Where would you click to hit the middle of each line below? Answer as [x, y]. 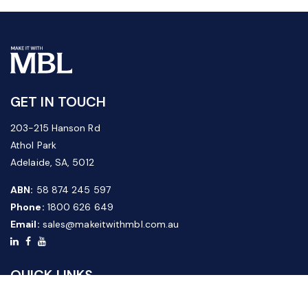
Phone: [27, 207]
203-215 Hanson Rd [55, 128]
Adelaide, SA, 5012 [52, 162]
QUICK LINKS [52, 275]
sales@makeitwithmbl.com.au [111, 224]
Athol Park [33, 145]
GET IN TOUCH [58, 102]
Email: [25, 224]
